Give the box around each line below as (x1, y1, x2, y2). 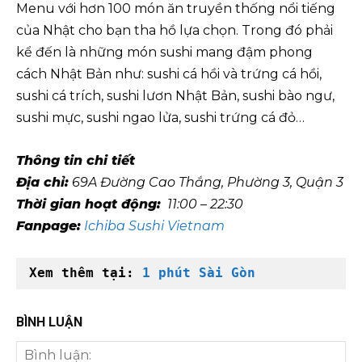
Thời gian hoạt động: (16, 196, 161, 212)
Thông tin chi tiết (16, 152, 135, 168)
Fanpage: (16, 217, 81, 234)
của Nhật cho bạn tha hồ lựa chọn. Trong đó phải (16, 22, 333, 38)
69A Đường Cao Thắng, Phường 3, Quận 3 (69, 174, 343, 190)
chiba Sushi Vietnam (88, 217, 225, 234)
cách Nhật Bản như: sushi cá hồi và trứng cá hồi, (16, 65, 322, 82)
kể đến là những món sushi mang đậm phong (16, 44, 313, 60)
